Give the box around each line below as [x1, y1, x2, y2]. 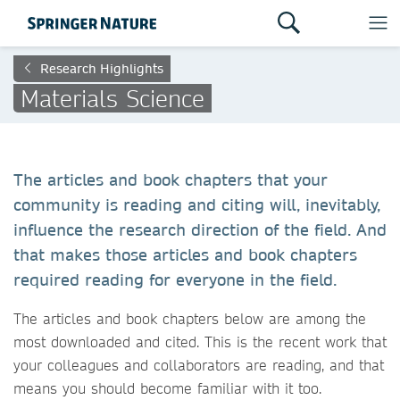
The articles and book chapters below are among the [13, 309, 366, 328]
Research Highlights [40, 61, 163, 77]
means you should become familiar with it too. [13, 379, 321, 397]
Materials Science [21, 83, 204, 112]
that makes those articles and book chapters [13, 245, 357, 265]
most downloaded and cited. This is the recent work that [13, 332, 387, 351]
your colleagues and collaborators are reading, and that [13, 355, 384, 374]
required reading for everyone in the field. [13, 270, 337, 290]
